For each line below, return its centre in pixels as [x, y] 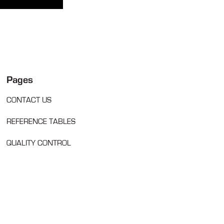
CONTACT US [29, 100]
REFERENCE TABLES [41, 122]
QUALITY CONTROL [39, 143]
